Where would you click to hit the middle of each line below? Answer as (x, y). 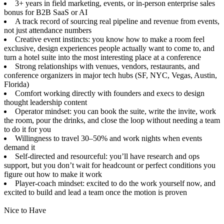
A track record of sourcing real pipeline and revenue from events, (117, 21)
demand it (19, 147)
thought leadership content (45, 102)
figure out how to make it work (53, 174)
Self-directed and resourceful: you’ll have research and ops (107, 156)
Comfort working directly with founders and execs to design (110, 93)
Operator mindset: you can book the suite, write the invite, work (115, 111)
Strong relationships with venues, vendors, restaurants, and (107, 66)
